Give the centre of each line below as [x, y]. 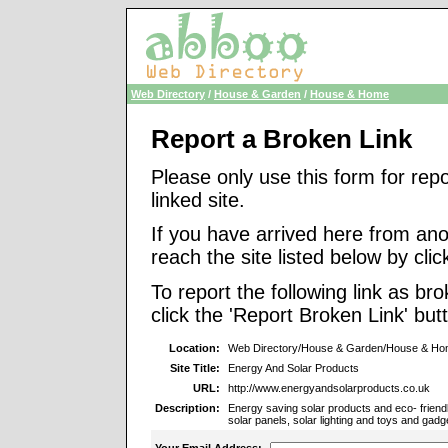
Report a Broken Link [281, 139]
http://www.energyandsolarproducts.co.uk [329, 387]
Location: [194, 347]
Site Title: [195, 367]
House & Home [349, 94]
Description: [187, 407]
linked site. [198, 200]
